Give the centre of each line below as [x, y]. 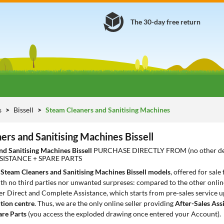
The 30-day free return [165, 22]
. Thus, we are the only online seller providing [105, 203]
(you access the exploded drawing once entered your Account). [124, 214]
